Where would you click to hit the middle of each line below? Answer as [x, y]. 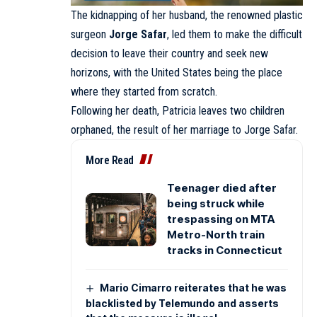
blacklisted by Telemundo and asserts [182, 304]
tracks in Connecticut [225, 250]
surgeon [90, 35]
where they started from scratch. [144, 92]
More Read [110, 161]
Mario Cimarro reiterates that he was [193, 288]
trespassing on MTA [221, 219]
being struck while [216, 204]
